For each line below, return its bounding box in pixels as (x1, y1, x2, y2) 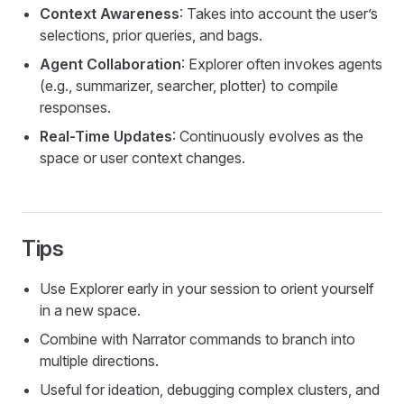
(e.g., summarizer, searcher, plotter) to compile (40, 77, 338, 95)
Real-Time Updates (40, 127, 172, 145)
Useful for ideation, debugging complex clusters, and (40, 381, 380, 399)
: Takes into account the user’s (179, 5, 378, 23)
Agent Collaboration (40, 55, 181, 73)
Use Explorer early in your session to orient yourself (40, 280, 374, 298)
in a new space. (40, 301, 141, 319)
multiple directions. (40, 352, 159, 370)
